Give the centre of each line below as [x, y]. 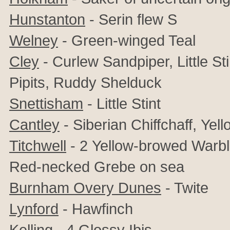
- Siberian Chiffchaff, [130, 124]
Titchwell [38, 146]
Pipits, [31, 82]
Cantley [34, 124]
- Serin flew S [131, 19]
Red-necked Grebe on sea [97, 167]
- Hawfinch [96, 209]
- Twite [185, 188]
